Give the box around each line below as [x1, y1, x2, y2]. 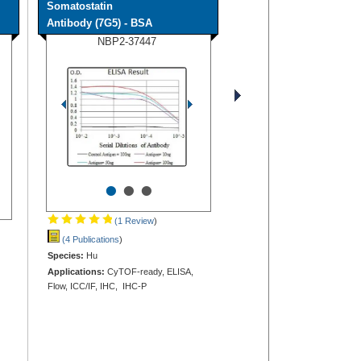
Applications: [48, 266, 105, 276]
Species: [48, 250, 84, 260]
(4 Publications [60, 234, 119, 244]
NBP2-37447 [98, 35, 156, 48]
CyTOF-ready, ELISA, [105, 266, 193, 276]
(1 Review [112, 215, 154, 226]
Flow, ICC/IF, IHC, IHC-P [48, 280, 147, 291]
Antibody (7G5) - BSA [47, 16, 152, 29]
